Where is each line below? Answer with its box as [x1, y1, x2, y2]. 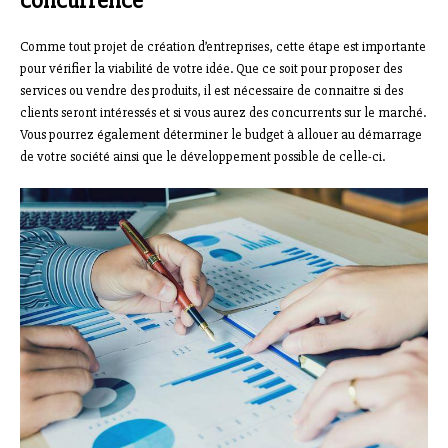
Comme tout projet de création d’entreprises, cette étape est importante [20, 38, 426, 56]
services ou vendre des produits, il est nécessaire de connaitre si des [20, 82, 403, 100]
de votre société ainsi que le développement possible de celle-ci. [20, 148, 385, 166]
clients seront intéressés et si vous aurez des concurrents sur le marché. [20, 104, 426, 122]
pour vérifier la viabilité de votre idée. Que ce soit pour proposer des [20, 60, 402, 78]
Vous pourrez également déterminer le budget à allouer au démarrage [20, 126, 422, 144]
